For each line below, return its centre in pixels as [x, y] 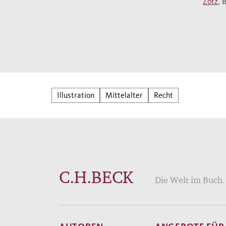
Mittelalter [124, 95]
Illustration [76, 95]
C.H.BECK [96, 177]
